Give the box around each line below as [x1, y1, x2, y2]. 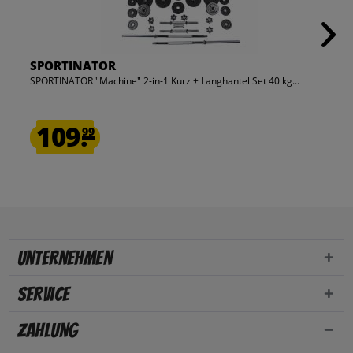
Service [17, 284, 70, 306]
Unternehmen [17, 247, 113, 269]
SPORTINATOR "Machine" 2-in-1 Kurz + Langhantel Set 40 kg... [29, 74, 299, 88]
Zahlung [17, 320, 78, 342]
